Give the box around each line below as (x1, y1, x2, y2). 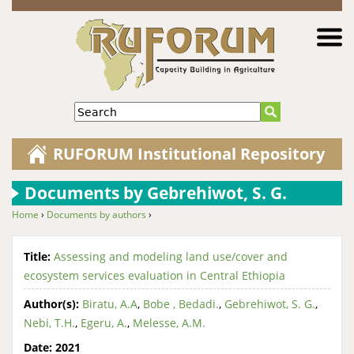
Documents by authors (47, 208, 146, 221)
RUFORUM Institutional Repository (53, 143, 325, 164)
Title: (24, 249, 51, 264)
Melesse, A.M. (133, 314, 205, 330)
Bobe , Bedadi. (143, 296, 219, 311)
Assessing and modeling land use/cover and (54, 249, 288, 264)
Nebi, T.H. (24, 314, 75, 330)
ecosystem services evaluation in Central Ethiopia (24, 268, 285, 283)
